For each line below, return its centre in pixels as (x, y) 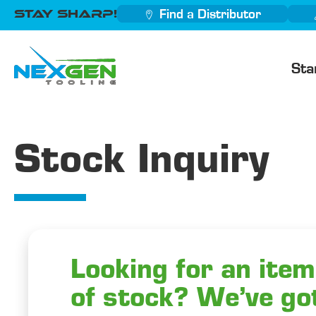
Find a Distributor (210, 14)
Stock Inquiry (141, 162)
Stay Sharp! (66, 14)
